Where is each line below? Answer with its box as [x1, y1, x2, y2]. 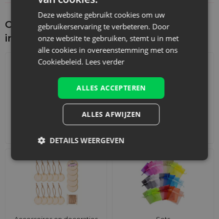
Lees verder [85, 56, 125, 66]
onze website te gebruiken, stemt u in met [38, 33, 179, 43]
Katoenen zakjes [136, 125, 190, 133]
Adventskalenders [27, 125, 85, 133]
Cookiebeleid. [38, 56, 86, 66]
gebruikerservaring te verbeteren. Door [38, 21, 170, 31]
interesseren [5, 32, 71, 44]
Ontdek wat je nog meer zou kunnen [5, 19, 197, 31]
